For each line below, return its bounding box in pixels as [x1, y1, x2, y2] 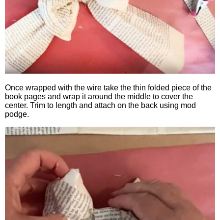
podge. [5, 110, 29, 118]
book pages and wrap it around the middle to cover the [5, 92, 193, 101]
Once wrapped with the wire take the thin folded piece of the [5, 83, 212, 92]
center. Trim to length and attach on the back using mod [5, 101, 196, 110]
